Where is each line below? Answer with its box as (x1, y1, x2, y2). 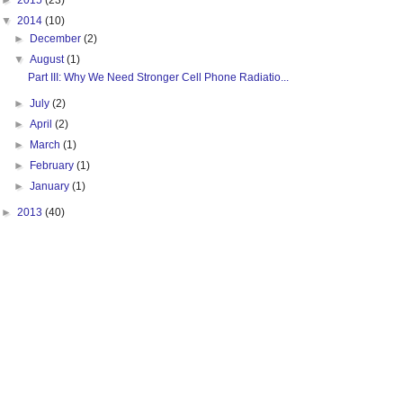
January (30, 180, 73, 193)
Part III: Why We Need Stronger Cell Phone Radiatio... (27, 71, 289, 84)
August (30, 53, 67, 66)
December (30, 32, 85, 45)
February (30, 159, 77, 172)
